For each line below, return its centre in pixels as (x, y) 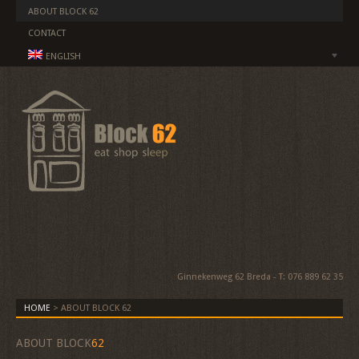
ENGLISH (63, 56)
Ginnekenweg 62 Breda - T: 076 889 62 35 (260, 277)
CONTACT (47, 33)
